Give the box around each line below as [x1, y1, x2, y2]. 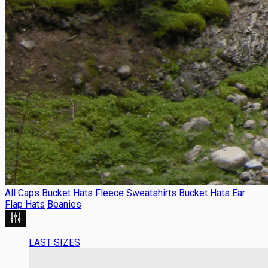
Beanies [47, 198, 81, 210]
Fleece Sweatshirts [95, 187, 176, 199]
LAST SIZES [29, 236, 80, 248]
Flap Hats [5, 198, 45, 210]
